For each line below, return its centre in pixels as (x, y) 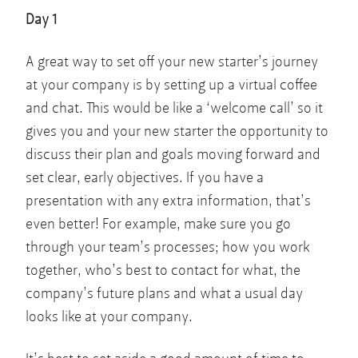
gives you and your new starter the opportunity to (177, 131)
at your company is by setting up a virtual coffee (171, 85)
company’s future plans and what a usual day (164, 293)
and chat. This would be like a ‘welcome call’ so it (174, 108)
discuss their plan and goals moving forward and (173, 154)
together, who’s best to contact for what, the (163, 270)
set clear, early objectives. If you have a (145, 177)
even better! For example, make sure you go (158, 224)
